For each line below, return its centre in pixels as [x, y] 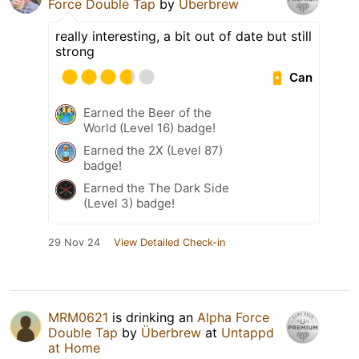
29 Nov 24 [74, 243]
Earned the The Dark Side [156, 188]
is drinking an [153, 318]
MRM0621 [78, 318]
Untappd [248, 333]
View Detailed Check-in [169, 243]
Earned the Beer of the [147, 113]
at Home [74, 348]
